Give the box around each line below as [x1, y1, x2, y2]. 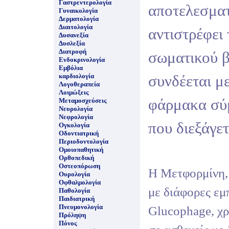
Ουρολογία [59, 170, 90, 178]
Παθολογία [59, 187, 90, 194]
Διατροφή [59, 48, 86, 55]
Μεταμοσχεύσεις [59, 97, 106, 104]
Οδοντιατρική [59, 129, 99, 137]
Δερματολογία [59, 15, 99, 22]
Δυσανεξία [59, 31, 88, 39]
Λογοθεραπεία [59, 80, 100, 88]
